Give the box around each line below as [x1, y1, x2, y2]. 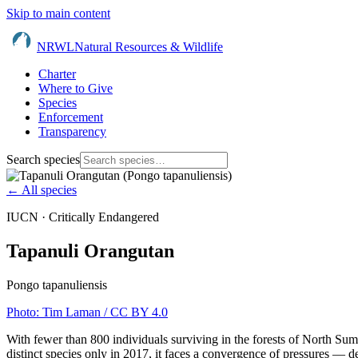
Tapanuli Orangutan [6, 240, 174, 261]
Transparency [38, 125, 106, 138]
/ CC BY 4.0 [101, 304, 168, 319]
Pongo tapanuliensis [6, 277, 107, 292]
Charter [38, 67, 76, 81]
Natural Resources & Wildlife [74, 40, 223, 54]
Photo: [6, 304, 42, 319]
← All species [6, 183, 77, 197]
